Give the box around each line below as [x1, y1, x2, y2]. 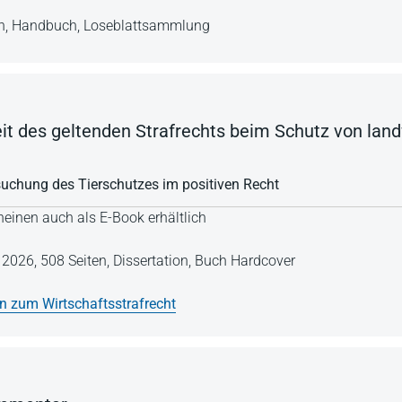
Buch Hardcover [195, 251, 295, 269]
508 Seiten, [40, 251, 113, 269]
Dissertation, [113, 251, 195, 269]
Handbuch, [12, 17, 83, 35]
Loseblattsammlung [83, 17, 210, 35]
